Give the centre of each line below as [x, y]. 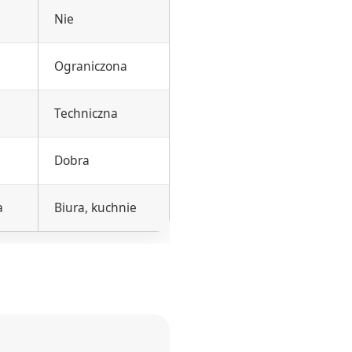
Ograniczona [91, 66]
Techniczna [86, 113]
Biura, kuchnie [95, 207]
